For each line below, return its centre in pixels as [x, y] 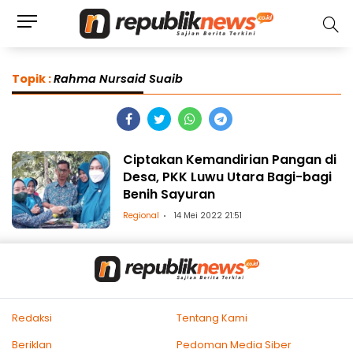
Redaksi [32, 318]
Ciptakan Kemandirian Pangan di [230, 159]
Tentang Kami [212, 318]
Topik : [33, 79]
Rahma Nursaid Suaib [120, 79]
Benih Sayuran [169, 194]
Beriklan [32, 344]
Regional [141, 215]
